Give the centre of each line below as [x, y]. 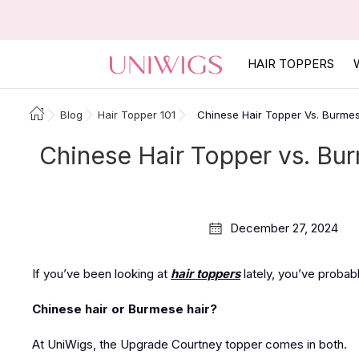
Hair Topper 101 [137, 115]
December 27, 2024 [284, 228]
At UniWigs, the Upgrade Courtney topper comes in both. [190, 344]
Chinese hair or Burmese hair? [125, 309]
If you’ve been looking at [101, 274]
